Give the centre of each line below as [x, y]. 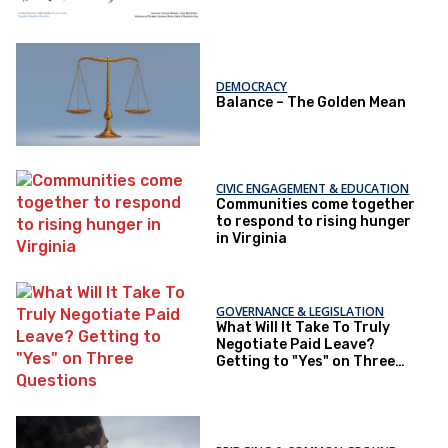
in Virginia [252, 239]
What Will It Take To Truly [303, 328]
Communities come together [316, 205]
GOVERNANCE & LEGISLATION [300, 312]
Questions [252, 379]
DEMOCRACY [252, 86]
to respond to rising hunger [314, 222]
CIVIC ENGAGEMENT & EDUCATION [313, 189]
